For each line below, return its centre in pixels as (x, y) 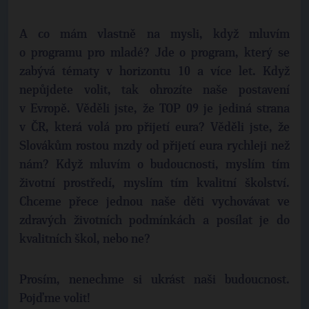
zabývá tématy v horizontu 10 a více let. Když (154, 72)
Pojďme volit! (55, 299)
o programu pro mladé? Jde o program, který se (154, 53)
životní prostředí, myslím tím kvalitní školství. (154, 183)
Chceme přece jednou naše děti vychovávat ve (154, 202)
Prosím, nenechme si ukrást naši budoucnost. (154, 280)
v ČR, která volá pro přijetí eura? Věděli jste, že (154, 128)
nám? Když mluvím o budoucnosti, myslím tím (154, 165)
